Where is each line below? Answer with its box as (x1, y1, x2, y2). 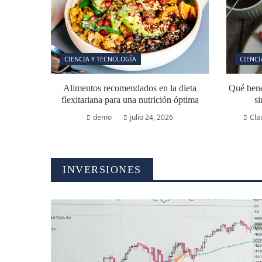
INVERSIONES (63, 164, 142, 175)
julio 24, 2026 (130, 112, 173, 122)
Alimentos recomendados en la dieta (63, 83, 196, 93)
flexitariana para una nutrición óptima (61, 95, 199, 105)
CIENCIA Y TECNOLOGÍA (64, 55, 136, 63)
